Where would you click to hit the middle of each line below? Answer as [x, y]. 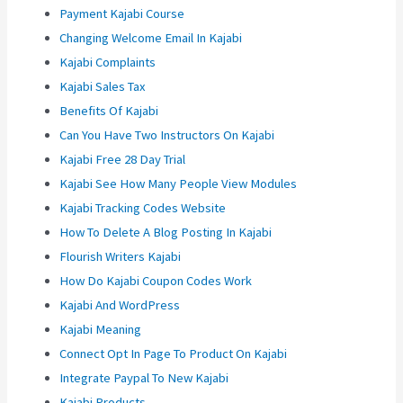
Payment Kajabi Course [122, 14]
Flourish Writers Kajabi [121, 257]
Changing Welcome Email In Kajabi [151, 38]
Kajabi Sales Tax [103, 87]
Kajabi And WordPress [120, 305]
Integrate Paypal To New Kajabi [144, 378]
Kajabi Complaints [108, 63]
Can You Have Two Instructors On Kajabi [167, 135]
